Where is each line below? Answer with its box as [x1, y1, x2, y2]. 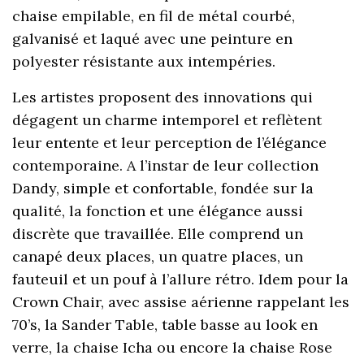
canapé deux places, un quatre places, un [12, 247, 304, 266]
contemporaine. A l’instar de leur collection [12, 156, 319, 175]
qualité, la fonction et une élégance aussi [12, 201, 304, 221]
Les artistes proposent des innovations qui [12, 88, 314, 107]
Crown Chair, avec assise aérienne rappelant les [12, 292, 350, 312]
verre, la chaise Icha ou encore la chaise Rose [12, 338, 333, 357]
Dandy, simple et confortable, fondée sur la [12, 179, 314, 198]
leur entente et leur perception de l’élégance [12, 133, 327, 153]
